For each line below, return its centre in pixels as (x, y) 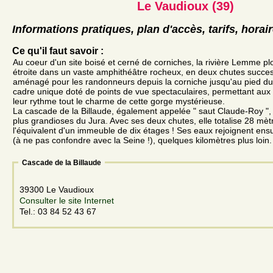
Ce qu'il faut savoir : (58, 51)
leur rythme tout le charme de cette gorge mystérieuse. (119, 101)
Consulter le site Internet (67, 200)
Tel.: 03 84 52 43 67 (58, 211)
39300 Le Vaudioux (58, 189)
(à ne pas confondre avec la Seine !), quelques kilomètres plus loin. (142, 140)
